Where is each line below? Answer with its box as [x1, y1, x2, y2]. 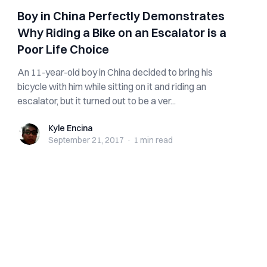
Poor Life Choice [17, 42, 110, 57]
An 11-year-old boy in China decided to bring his [17, 66, 213, 78]
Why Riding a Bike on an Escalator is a [17, 25, 227, 40]
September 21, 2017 [48, 135, 125, 145]
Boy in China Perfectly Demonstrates [17, 8, 225, 23]
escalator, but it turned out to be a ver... [17, 95, 176, 107]
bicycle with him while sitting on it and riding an [17, 80, 207, 92]
